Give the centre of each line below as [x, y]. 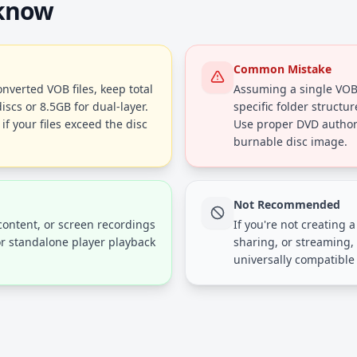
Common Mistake [282, 69]
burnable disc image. [290, 141]
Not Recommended [287, 204]
